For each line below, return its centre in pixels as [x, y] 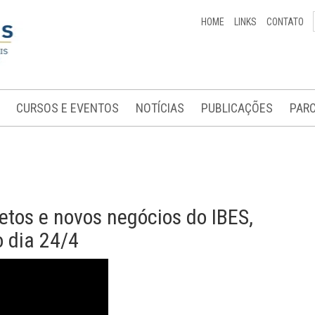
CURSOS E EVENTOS [67, 108]
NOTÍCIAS [160, 108]
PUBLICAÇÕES [237, 108]
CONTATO [285, 22]
